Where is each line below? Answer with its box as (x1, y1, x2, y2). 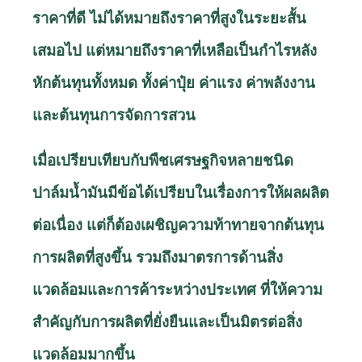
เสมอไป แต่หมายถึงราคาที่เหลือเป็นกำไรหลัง (32, 41, 317, 59)
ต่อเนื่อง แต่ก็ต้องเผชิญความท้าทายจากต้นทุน (32, 216, 324, 234)
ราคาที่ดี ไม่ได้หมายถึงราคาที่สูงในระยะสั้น (32, 9, 306, 27)
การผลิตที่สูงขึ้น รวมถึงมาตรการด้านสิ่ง (32, 248, 283, 266)
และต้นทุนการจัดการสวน (32, 106, 196, 124)
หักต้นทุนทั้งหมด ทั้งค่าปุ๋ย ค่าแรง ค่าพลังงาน (32, 74, 315, 91)
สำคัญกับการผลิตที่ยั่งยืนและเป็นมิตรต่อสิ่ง (32, 313, 302, 330)
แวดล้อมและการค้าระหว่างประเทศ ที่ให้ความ (32, 280, 322, 298)
